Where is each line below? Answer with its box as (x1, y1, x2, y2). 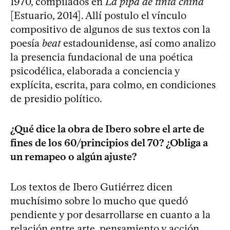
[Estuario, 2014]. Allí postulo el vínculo (10, 9, 186, 22)
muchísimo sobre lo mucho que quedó (10, 194, 188, 207)
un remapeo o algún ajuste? (10, 150, 137, 163)
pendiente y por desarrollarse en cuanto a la (10, 208, 210, 221)
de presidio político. (10, 92, 102, 105)
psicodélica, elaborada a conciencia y (10, 64, 180, 77)
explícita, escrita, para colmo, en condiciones (10, 78, 216, 91)
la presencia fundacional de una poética (10, 50, 193, 63)
